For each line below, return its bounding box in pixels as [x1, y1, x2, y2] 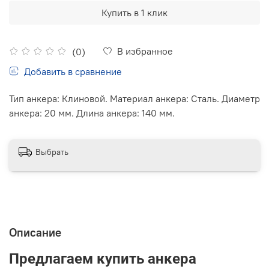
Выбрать [35, 147, 68, 158]
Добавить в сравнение [24, 65, 122, 77]
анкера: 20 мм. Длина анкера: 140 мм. [9, 106, 177, 119]
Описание [9, 225, 61, 240]
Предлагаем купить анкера [9, 250, 196, 267]
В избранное [117, 44, 173, 57]
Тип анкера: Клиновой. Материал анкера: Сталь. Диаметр [9, 92, 260, 104]
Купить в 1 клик [101, 6, 168, 19]
